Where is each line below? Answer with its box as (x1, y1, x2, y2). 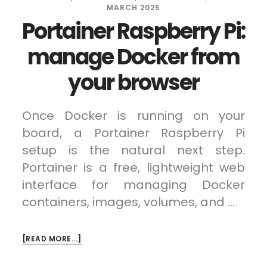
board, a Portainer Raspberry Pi (21, 124, 246, 141)
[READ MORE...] (21, 233, 82, 244)
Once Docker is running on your (21, 107, 246, 124)
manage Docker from (27, 41, 240, 72)
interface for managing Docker (21, 176, 246, 193)
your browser (68, 67, 199, 98)
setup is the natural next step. (21, 141, 246, 159)
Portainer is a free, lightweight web (21, 159, 246, 176)
